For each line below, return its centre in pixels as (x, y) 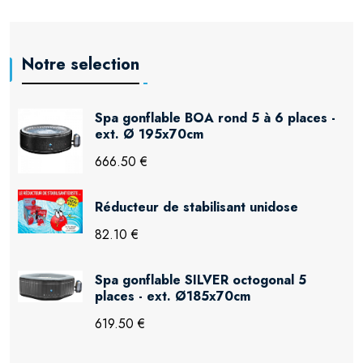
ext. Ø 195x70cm (149, 134)
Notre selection (81, 64)
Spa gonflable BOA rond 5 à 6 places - (215, 117)
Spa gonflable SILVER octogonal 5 (201, 280)
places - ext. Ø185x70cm (173, 296)
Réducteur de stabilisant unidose (196, 207)
